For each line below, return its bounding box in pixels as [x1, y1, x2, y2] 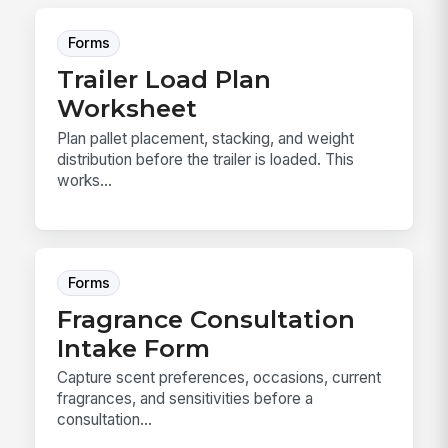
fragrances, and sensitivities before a [57, 389, 314, 409]
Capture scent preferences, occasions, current [57, 368, 382, 388]
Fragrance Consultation [57, 303, 356, 334]
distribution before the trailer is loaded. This [57, 149, 355, 169]
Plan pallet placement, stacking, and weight [57, 128, 355, 148]
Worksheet [57, 93, 198, 124]
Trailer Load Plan [57, 64, 272, 95]
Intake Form [57, 332, 211, 363]
